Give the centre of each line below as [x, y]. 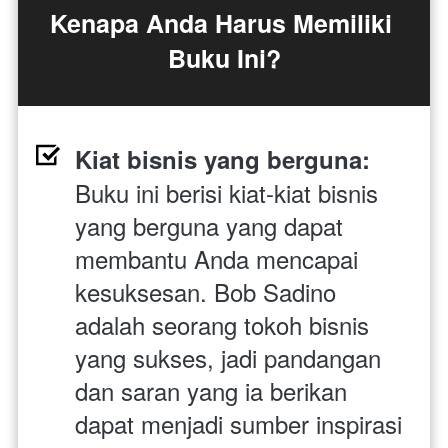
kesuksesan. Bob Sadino [205, 291]
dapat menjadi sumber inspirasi [238, 423]
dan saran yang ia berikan [211, 390]
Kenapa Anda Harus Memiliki [221, 22]
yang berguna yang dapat [209, 225]
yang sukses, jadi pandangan [228, 357]
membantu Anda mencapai [216, 258]
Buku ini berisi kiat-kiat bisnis [226, 192]
